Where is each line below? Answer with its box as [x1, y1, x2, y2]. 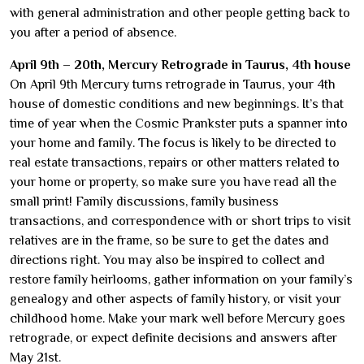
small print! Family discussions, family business [10, 194, 279, 209]
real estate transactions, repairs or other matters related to [10, 155, 340, 170]
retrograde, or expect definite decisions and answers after [10, 331, 337, 345]
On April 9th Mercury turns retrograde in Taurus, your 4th [10, 77, 336, 92]
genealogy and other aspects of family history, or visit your [10, 292, 341, 306]
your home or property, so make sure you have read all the [10, 175, 336, 189]
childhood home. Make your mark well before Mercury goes [10, 311, 345, 326]
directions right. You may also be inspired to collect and [10, 253, 325, 267]
